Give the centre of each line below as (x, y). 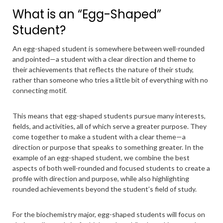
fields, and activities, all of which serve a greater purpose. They (110, 126)
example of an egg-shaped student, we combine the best (101, 158)
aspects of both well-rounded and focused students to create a (111, 168)
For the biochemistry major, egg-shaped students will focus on (109, 214)
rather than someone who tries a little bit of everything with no (110, 80)
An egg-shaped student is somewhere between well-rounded (109, 49)
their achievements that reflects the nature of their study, (103, 69)
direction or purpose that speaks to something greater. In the (108, 147)
